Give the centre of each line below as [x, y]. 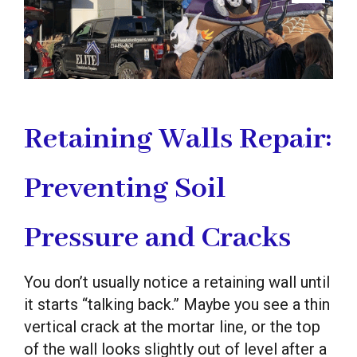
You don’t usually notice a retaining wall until [177, 282]
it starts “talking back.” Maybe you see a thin [177, 304]
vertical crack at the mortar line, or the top [172, 326]
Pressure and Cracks [157, 238]
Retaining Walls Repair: [178, 139]
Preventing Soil [125, 188]
